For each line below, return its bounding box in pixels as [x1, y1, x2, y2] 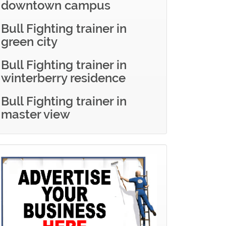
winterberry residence [1, 71, 126, 85]
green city [1, 34, 58, 49]
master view [1, 107, 70, 122]
